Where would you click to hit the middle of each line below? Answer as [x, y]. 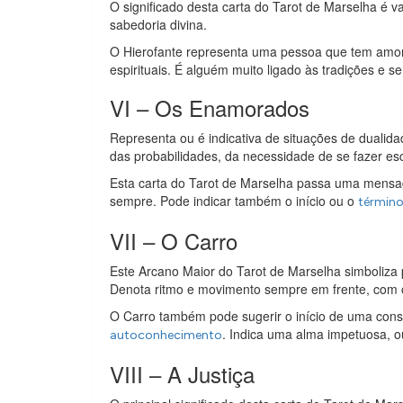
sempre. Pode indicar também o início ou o [234, 201]
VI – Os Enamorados [210, 107]
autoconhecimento [166, 335]
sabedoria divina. [158, 24]
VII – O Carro [174, 241]
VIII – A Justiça [182, 374]
